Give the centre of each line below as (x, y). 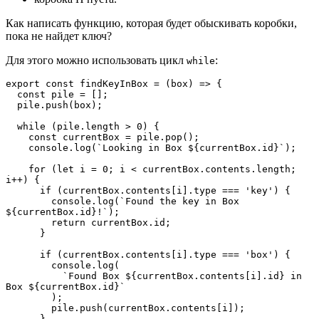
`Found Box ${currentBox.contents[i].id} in (34, 276)
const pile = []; (63, 94)
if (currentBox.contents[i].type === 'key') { (165, 190)
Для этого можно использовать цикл (96, 60)
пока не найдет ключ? (59, 36)
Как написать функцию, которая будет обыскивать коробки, (151, 23)
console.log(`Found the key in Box (28, 201)
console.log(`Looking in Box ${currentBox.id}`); (162, 148)
